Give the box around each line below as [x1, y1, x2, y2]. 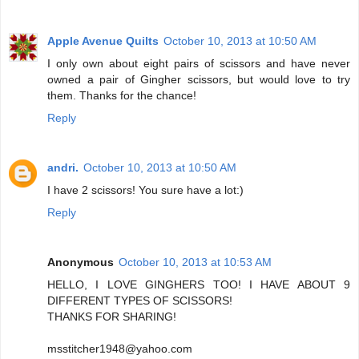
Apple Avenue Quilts [47, 34, 159, 48]
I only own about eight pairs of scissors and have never [47, 57, 350, 71]
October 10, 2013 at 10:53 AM [119, 256, 272, 269]
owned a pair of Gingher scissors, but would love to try [47, 73, 350, 87]
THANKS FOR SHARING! [47, 310, 176, 324]
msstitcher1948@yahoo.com [47, 342, 192, 356]
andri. [47, 161, 79, 175]
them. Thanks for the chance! [47, 89, 196, 103]
